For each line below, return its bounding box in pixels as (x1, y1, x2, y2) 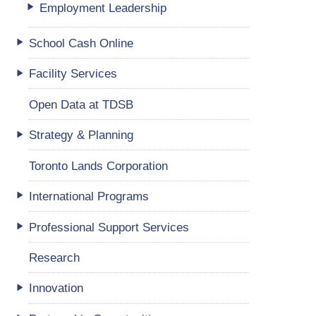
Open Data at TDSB (28, 97, 133, 111)
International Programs (29, 189, 150, 204)
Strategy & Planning (29, 128, 134, 142)
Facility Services (29, 66, 118, 81)
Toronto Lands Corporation (28, 158, 168, 173)
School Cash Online (29, 35, 134, 50)
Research (28, 250, 80, 265)
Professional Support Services (29, 219, 190, 234)
